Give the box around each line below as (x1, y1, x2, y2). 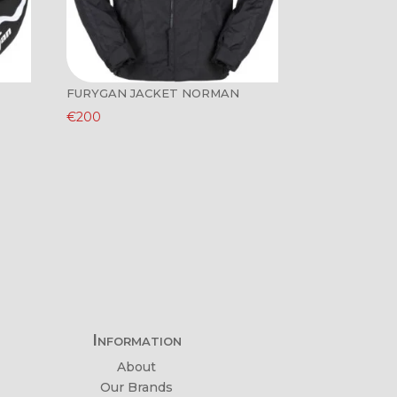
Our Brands (100, 378, 174, 395)
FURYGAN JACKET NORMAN (66, 86, 240, 101)
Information (91, 330, 182, 350)
